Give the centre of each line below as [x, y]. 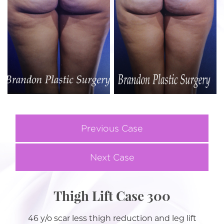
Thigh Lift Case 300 [112, 196]
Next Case [112, 157]
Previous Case [112, 128]
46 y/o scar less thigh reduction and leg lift [112, 218]
